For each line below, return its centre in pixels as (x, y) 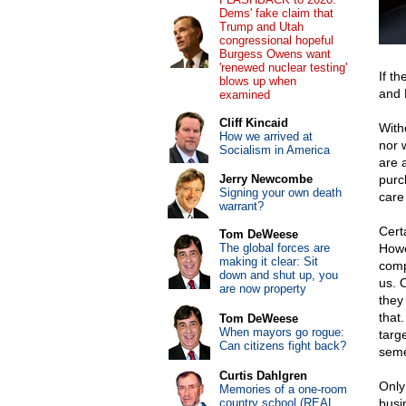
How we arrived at (266, 136)
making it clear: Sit (268, 261)
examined (244, 95)
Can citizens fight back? (282, 346)
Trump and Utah (261, 27)
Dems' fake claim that (276, 13)
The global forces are (274, 248)
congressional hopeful (276, 40)
